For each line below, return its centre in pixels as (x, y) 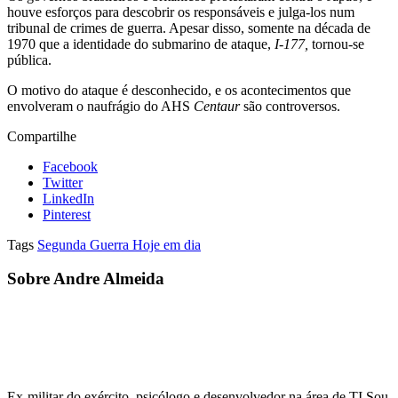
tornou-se (336, 44)
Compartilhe (42, 136)
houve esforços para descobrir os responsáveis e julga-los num (181, 12)
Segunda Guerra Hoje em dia (119, 244)
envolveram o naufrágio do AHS (100, 106)
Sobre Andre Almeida (86, 279)
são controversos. (290, 106)
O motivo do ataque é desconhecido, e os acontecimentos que (179, 90)
